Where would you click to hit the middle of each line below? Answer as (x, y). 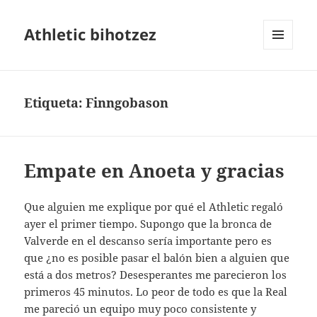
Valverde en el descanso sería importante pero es (148, 241)
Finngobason (127, 103)
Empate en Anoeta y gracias (155, 171)
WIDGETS (283, 79)
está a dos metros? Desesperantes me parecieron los (156, 275)
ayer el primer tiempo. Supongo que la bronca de (148, 224)
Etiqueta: (55, 103)
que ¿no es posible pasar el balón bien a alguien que (157, 258)
